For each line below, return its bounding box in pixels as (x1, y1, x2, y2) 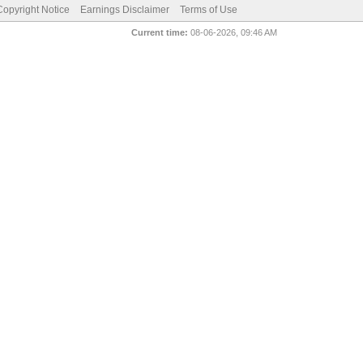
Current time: (131, 28, 189, 37)
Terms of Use (179, 4, 237, 15)
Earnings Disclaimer (79, 4, 169, 15)
